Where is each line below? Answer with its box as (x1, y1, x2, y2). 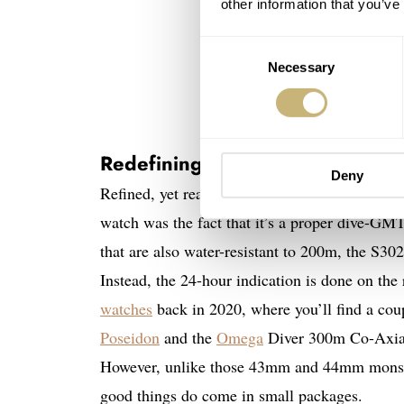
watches (100, 298, 152, 319)
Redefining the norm (100, 149, 292, 178)
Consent (199, 38, 250, 54)
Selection (199, 60, 254, 76)
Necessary (268, 59, 335, 75)
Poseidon (100, 326, 160, 348)
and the (160, 326, 216, 348)
